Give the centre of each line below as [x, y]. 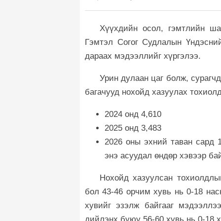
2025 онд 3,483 [133, 128]
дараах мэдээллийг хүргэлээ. [144, 56]
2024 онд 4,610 [133, 114]
